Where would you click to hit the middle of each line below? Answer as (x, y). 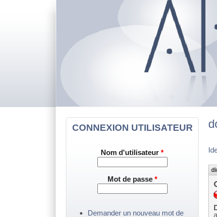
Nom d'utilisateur (131, 152)
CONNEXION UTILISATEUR (132, 128)
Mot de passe (131, 179)
